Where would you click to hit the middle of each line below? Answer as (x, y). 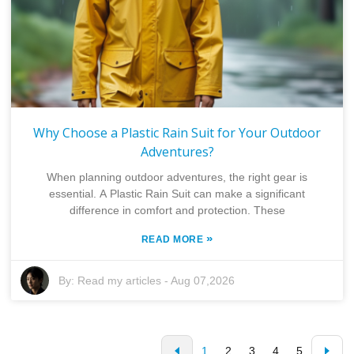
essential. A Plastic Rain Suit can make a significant (177, 193)
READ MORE (173, 239)
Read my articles (120, 280)
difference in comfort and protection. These (177, 210)
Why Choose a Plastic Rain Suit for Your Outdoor (177, 132)
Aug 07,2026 (203, 280)
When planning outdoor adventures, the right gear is (177, 177)
